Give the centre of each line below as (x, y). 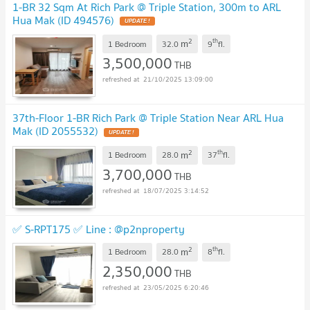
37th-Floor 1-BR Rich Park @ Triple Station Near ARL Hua (148, 118)
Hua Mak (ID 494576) (63, 20)
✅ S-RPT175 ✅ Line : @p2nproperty (99, 229)
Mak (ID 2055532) (55, 131)
